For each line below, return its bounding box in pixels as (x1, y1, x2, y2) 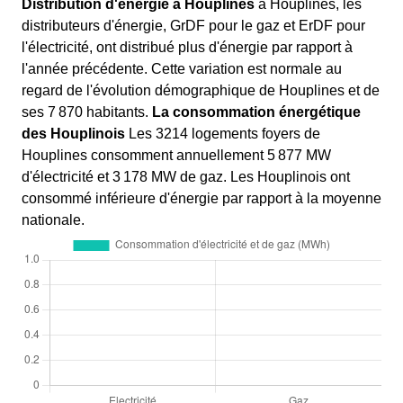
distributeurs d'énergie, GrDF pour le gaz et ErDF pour (22, 18, 365, 34)
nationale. (22, 212, 85, 228)
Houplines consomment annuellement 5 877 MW (22, 148, 331, 164)
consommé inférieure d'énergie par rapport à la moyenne (22, 191, 381, 207)
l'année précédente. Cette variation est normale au (22, 61, 342, 77)
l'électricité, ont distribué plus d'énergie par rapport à (22, 40, 353, 56)
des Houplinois (22, 126, 125, 142)
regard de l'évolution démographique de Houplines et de (22, 83, 380, 99)
